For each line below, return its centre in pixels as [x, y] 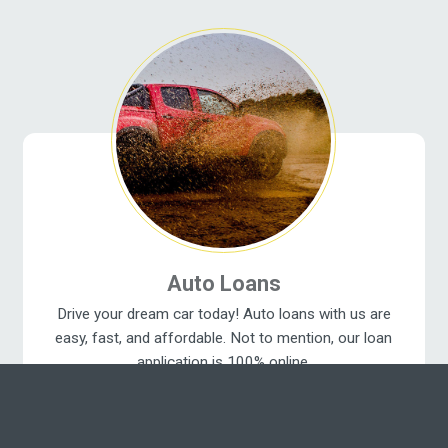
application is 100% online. [223, 361]
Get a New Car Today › [224, 385]
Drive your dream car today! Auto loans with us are [223, 313]
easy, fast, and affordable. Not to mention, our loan [224, 337]
